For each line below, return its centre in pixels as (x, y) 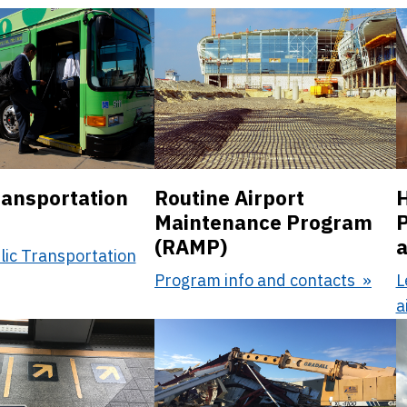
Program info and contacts (257, 280)
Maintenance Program (263, 222)
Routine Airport (229, 197)
